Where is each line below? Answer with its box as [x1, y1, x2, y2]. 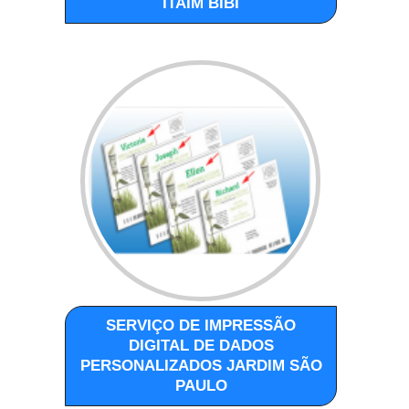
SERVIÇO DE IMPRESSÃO [106, 316, 297, 334]
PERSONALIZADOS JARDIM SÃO [79, 356, 322, 374]
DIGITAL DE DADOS [128, 336, 274, 354]
